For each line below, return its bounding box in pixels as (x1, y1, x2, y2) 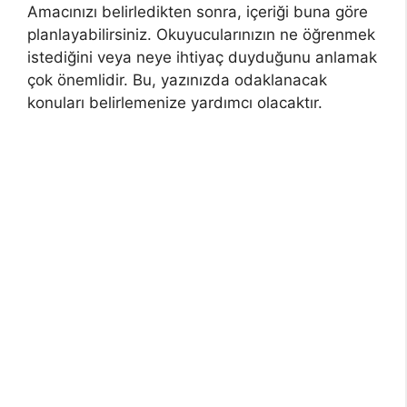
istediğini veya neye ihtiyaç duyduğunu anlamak (27, 47, 377, 66)
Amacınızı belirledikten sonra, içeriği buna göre (27, 2, 368, 21)
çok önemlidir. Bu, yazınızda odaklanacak (27, 70, 327, 89)
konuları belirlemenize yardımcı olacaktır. (27, 93, 323, 112)
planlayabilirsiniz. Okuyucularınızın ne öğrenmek (27, 25, 375, 44)
